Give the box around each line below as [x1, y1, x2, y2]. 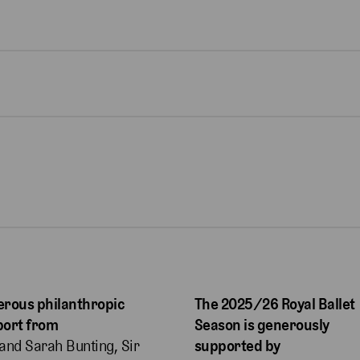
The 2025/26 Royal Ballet [194, 295, 355, 314]
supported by [194, 337, 280, 356]
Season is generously [194, 316, 329, 335]
